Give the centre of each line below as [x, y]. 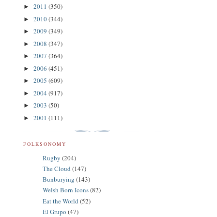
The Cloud [57, 168]
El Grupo [54, 211]
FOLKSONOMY [45, 144]
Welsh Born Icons [66, 190]
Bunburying [59, 179]
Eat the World [61, 201]
